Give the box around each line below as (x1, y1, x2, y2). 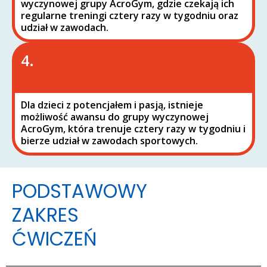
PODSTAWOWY (12, 178, 147, 204)
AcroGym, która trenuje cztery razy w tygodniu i (21, 122, 246, 135)
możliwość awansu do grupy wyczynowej (21, 110, 209, 123)
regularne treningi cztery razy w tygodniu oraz (21, 9, 238, 22)
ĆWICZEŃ (12, 225, 97, 252)
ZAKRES (12, 201, 79, 228)
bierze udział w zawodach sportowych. (21, 134, 198, 147)
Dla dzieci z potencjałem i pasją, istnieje (21, 98, 203, 111)
